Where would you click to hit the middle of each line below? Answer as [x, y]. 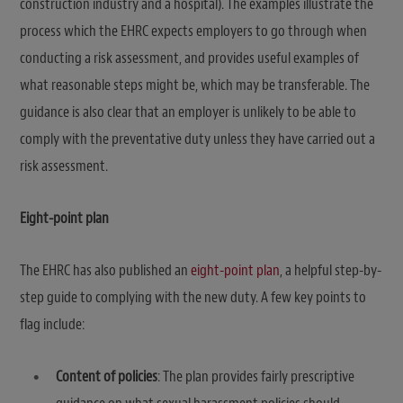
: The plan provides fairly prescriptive [256, 377]
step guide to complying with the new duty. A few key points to [193, 298]
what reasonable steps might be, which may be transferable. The [195, 85]
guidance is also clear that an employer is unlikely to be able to [188, 112]
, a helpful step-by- [331, 271]
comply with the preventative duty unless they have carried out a [197, 139]
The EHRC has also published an [105, 271]
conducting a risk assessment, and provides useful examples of [189, 58]
